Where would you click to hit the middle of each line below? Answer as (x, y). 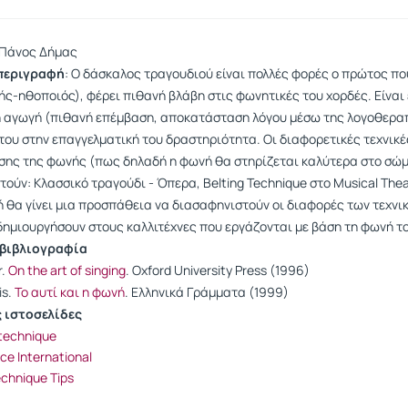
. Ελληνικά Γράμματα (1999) (207, 292)
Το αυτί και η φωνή (70, 292)
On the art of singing (67, 270)
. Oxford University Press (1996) (218, 270)
